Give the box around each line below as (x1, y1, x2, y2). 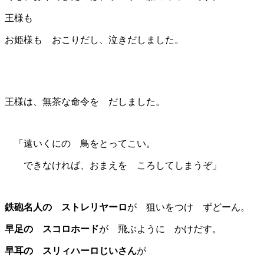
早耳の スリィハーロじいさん (5, 245, 137, 256)
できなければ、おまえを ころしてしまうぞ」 (5, 160, 222, 170)
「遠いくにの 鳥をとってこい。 (5, 138, 156, 148)
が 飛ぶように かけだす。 (99, 223, 222, 234)
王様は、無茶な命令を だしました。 (5, 96, 165, 107)
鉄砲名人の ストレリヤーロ (5, 202, 127, 212)
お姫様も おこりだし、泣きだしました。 (5, 34, 184, 45)
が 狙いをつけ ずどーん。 (127, 202, 250, 212)
